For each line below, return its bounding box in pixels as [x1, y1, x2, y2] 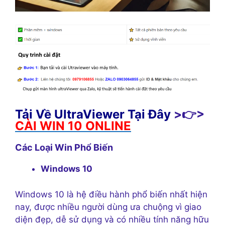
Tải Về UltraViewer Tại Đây [15, 107, 171, 122]
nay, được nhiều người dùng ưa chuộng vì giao [15, 201, 201, 212]
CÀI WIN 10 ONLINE [15, 119, 131, 134]
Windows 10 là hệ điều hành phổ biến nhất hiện [15, 189, 207, 199]
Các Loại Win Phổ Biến [15, 142, 113, 153]
